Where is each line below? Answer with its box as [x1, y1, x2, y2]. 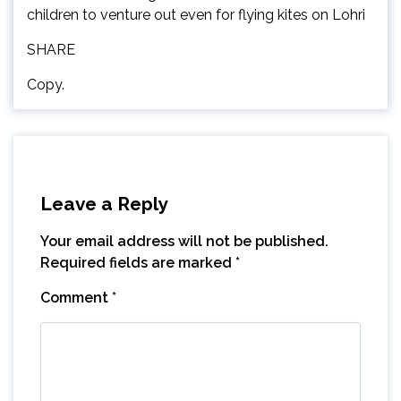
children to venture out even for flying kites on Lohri [27, 6, 365, 24]
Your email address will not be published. [40, 233, 328, 251]
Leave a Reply [40, 192, 167, 216]
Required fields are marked [40, 254, 235, 272]
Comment [40, 289, 112, 307]
